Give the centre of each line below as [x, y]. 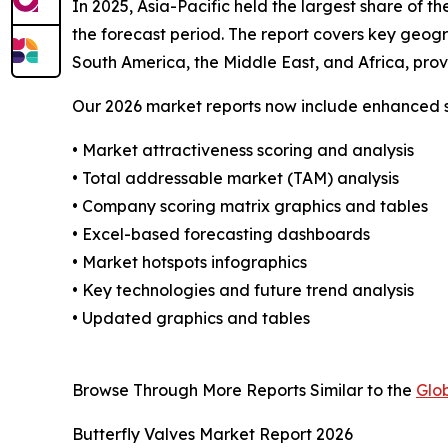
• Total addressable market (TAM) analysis [235, 178]
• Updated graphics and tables [191, 318]
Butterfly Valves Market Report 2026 [212, 434]
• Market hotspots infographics [189, 262]
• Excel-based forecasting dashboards [221, 234]
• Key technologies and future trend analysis [243, 290]
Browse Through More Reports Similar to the [244, 390]
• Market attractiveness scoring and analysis [243, 150]
